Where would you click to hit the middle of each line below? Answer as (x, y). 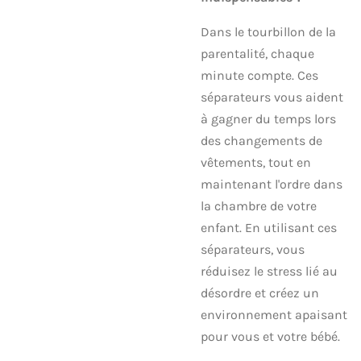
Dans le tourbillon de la (268, 31)
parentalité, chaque (257, 53)
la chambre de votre (259, 205)
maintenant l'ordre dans (272, 184)
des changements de (261, 140)
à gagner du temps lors (268, 118)
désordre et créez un (260, 293)
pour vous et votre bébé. (270, 336)
